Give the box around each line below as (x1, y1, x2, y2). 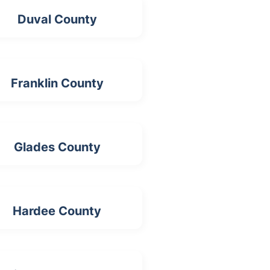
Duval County (17, 12, 97, 27)
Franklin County (10, 76, 104, 91)
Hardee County (13, 204, 102, 219)
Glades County (13, 140, 101, 155)
